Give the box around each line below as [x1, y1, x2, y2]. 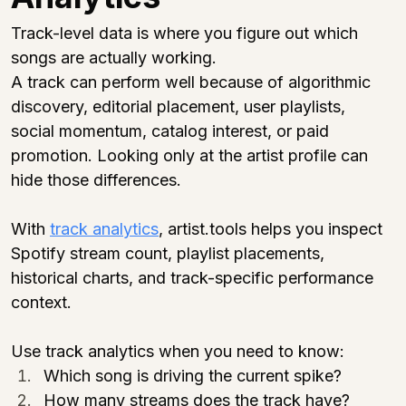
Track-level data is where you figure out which [11, 23, 362, 43]
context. [11, 292, 72, 312]
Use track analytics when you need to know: [11, 341, 344, 361]
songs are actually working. [11, 47, 217, 67]
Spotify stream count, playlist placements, [11, 243, 329, 263]
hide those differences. [11, 169, 181, 189]
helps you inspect [246, 218, 387, 238]
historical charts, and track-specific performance [11, 267, 378, 287]
